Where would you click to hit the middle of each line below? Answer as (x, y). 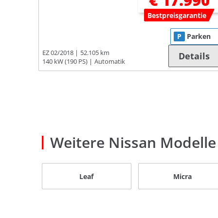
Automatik (110, 62)
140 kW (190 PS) (65, 62)
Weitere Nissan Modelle (133, 143)
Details (194, 56)
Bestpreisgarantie (177, 16)
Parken (199, 36)
